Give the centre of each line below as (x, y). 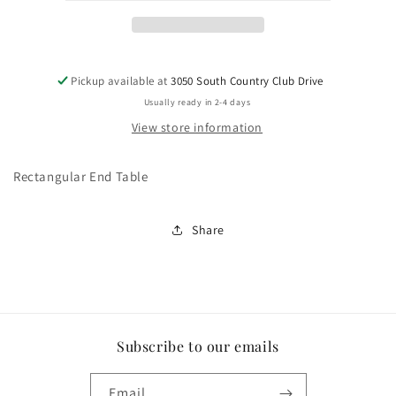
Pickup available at (121, 81)
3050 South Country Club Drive (247, 81)
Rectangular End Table (81, 176)
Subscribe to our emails (198, 346)
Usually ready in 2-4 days (197, 102)
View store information (197, 127)
